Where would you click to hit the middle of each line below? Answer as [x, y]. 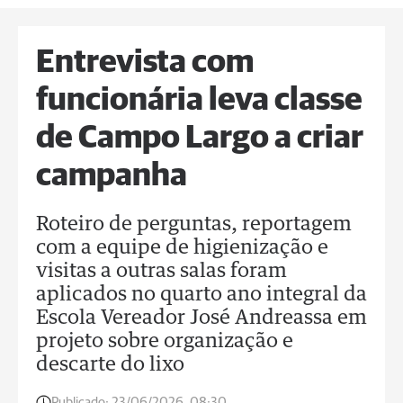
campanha [112, 176]
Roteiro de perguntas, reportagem [194, 225]
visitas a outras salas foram [161, 272]
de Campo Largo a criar [200, 139]
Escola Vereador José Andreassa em [201, 318]
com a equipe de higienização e [182, 248]
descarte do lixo [110, 365]
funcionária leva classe [199, 101]
